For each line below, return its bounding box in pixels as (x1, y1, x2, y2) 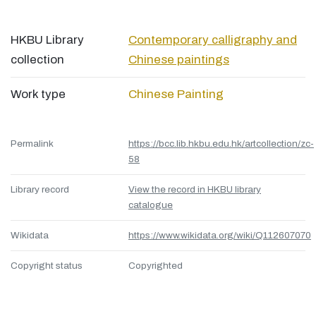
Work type (11, 87, 66, 102)
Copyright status (11, 260, 83, 272)
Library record (11, 184, 69, 195)
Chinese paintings (128, 53, 229, 67)
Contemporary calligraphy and (128, 33, 297, 47)
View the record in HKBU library (128, 184, 261, 195)
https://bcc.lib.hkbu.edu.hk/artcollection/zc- (128, 138, 314, 150)
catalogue (128, 200, 173, 211)
